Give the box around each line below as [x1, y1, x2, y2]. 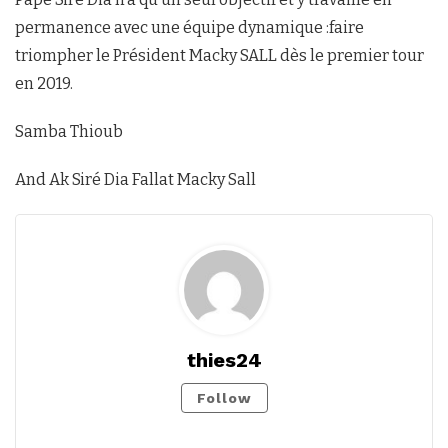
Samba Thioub [15, 122, 123, 142]
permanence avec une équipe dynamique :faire [15, 18, 364, 38]
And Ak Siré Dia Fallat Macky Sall [15, 170, 256, 190]
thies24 [186, 348, 262, 373]
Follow [196, 390, 252, 407]
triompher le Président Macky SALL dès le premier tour [15, 46, 424, 66]
